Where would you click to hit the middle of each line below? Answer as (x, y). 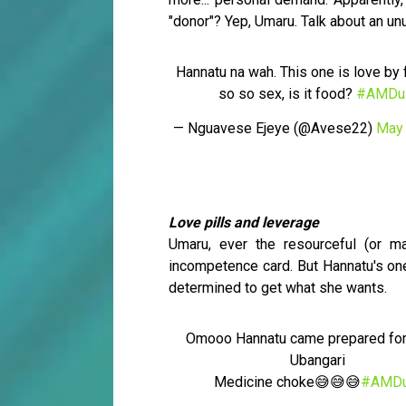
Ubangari (318, 361)
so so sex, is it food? (287, 94)
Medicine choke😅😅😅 (287, 382)
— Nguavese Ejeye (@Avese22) (275, 129)
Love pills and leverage (244, 223)
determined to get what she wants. (278, 288)
